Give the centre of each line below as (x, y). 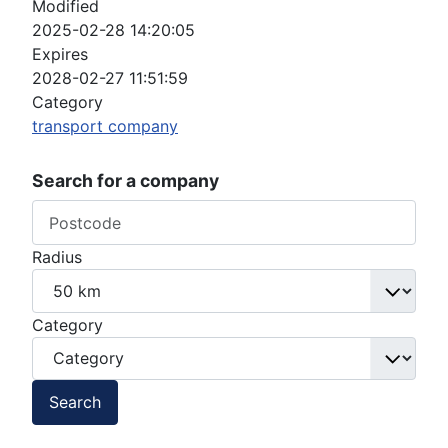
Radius (57, 257)
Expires (60, 54)
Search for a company (125, 181)
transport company (105, 126)
